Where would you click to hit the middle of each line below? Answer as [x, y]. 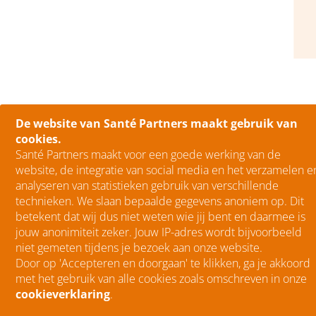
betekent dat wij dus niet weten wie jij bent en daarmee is [160, 217]
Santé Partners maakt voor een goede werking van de [148, 154]
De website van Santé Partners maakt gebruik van [157, 123]
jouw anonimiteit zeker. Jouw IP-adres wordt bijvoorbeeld [159, 232]
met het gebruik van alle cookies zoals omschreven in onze [161, 279]
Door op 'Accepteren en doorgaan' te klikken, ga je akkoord [163, 263]
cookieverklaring [63, 294]
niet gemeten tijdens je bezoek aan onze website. [139, 248]
